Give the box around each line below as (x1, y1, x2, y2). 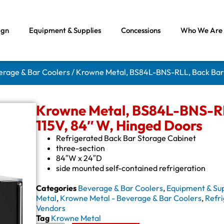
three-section (56, 143, 105, 153)
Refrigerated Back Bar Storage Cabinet (56, 133, 196, 143)
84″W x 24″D (56, 153, 102, 163)
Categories (36, 183, 77, 193)
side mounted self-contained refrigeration (56, 163, 206, 173)
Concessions (120, 25, 160, 35)
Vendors (36, 203, 66, 213)
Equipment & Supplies (28, 25, 101, 35)
